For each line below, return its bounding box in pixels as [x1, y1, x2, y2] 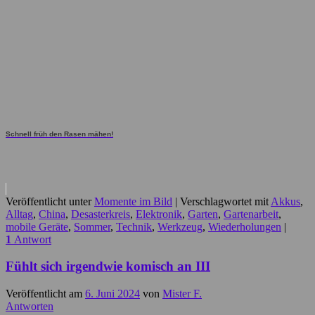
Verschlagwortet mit [180, 195, 269, 207]
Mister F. [162, 287, 202, 300]
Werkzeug [157, 220, 202, 233]
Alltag [6, 207, 33, 220]
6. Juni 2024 [85, 287, 140, 300]
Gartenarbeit [224, 207, 278, 220]
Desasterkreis [71, 207, 130, 220]
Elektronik [136, 207, 182, 220]
